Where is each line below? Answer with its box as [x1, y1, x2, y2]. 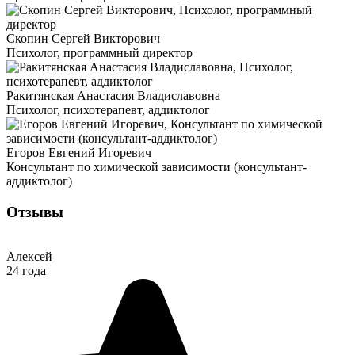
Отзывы [6, 203, 63, 220]
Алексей [6, 250, 52, 264]
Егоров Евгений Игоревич [6, 146, 151, 159]
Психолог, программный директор [6, 46, 193, 59]
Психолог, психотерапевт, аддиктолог [6, 103, 210, 116]
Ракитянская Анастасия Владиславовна [6, 89, 220, 102]
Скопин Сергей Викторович [6, 32, 160, 45]
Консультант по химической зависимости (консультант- [6, 160, 307, 174]
